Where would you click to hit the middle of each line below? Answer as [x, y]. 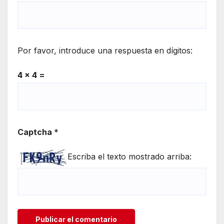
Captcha [36, 132]
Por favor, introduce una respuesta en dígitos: [105, 51]
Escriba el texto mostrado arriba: [129, 157]
